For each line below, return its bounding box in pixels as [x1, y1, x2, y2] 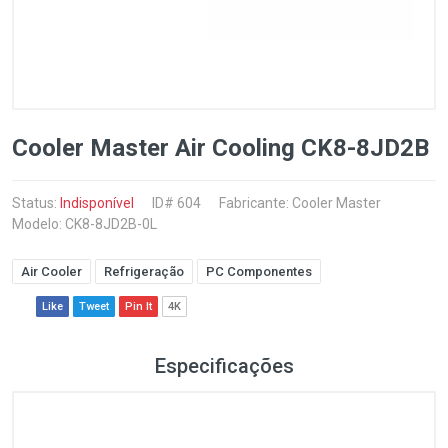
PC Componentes [206, 264, 312, 279]
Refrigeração [104, 264, 184, 279]
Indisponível [60, 195, 134, 211]
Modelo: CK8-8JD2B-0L [12, 216, 157, 232]
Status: [12, 195, 60, 211]
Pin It [125, 300, 152, 313]
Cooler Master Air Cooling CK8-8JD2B [12, 134, 429, 162]
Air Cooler [21, 264, 82, 279]
